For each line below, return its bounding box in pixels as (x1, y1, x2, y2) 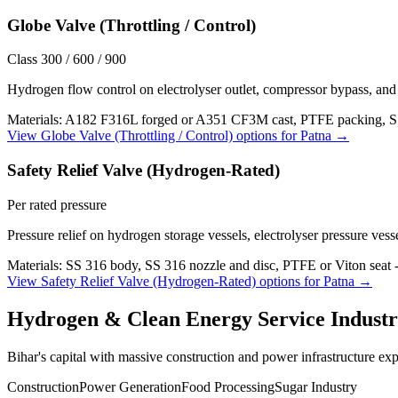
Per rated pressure (7, 196, 107, 212)
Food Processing (181, 378, 275, 394)
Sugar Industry (275, 378, 357, 394)
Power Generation (79, 378, 181, 394)
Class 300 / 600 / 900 (7, 52, 126, 68)
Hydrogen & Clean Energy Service (7, 306, 325, 330)
